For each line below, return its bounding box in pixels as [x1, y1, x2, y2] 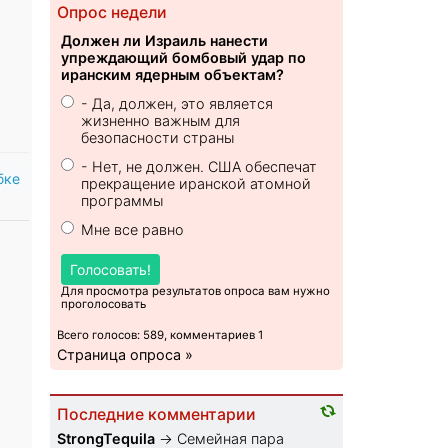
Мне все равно [81, 221, 185, 239]
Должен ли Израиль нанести [61, 32, 269, 50]
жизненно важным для [81, 112, 241, 130]
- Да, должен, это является [81, 95, 274, 113]
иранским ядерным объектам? [61, 66, 285, 84]
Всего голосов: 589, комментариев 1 [57, 328, 264, 343]
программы [81, 192, 164, 210]
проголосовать [61, 297, 147, 312]
